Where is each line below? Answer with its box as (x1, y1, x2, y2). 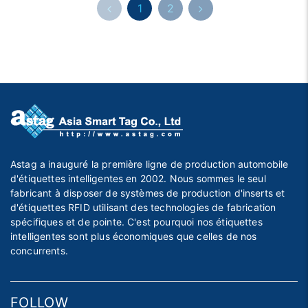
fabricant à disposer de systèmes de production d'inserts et (10, 187, 285, 199)
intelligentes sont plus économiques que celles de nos (10, 230, 257, 243)
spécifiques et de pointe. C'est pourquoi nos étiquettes (10, 216, 263, 228)
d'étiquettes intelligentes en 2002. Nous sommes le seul (10, 173, 266, 185)
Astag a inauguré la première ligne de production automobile (10, 158, 289, 170)
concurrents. (10, 245, 68, 257)
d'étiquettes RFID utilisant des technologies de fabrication (10, 201, 276, 214)
